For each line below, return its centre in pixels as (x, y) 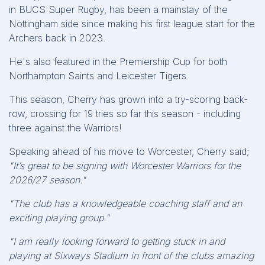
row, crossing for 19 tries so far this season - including (125, 114)
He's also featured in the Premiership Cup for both (118, 62)
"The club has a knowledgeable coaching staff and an (125, 203)
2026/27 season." (47, 180)
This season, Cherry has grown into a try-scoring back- (128, 99)
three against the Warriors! (65, 128)
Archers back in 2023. (57, 38)
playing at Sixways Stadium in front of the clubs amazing (131, 256)
